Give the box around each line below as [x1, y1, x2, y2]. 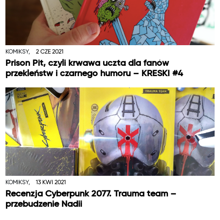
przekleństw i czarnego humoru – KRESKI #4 [5, 69, 183, 79]
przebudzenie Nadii [5, 199, 82, 209]
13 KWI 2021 [35, 178, 66, 186]
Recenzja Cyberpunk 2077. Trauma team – [5, 189, 177, 198]
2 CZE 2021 [35, 48, 63, 55]
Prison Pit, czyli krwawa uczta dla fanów [5, 59, 169, 68]
